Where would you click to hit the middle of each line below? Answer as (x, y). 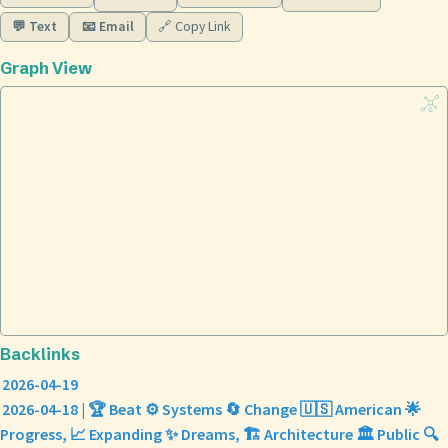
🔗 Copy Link (194, 27)
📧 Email (107, 27)
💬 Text (35, 27)
